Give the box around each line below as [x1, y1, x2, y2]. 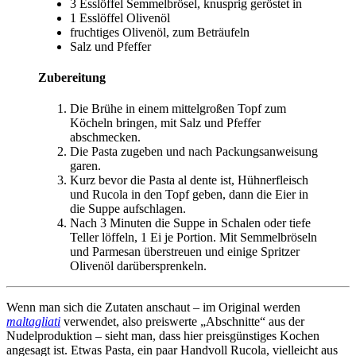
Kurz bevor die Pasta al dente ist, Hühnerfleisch [70, 173, 308, 188]
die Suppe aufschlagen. [70, 202, 186, 216]
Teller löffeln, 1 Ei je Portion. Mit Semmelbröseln [70, 230, 317, 245]
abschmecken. [70, 130, 141, 145]
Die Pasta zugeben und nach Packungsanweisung [70, 145, 318, 159]
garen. [70, 159, 101, 173]
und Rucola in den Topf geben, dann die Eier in [70, 188, 308, 202]
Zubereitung [38, 71, 106, 85]
